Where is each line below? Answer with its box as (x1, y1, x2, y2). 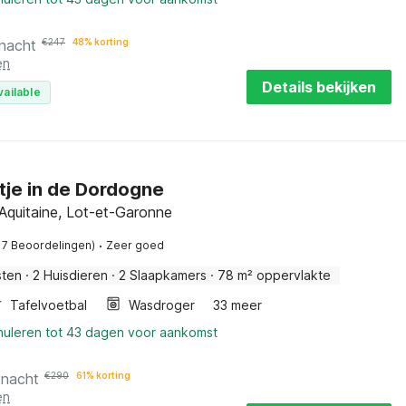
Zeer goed (106, 238, 164, 252)
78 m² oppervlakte (217, 267, 331, 283)
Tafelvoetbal (10, 297, 87, 313)
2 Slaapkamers (119, 267, 207, 283)
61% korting (76, 370, 130, 381)
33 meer (213, 297, 262, 313)
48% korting (72, 36, 129, 47)
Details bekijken (261, 78, 376, 96)
